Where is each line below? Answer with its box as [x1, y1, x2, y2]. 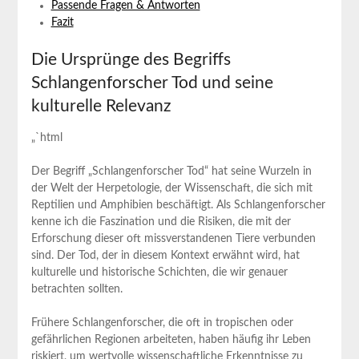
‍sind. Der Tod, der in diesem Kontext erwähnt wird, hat [30, 249, 300, 261]
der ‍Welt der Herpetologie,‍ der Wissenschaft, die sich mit [30, 182, 313, 194]
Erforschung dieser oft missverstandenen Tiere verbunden [30, 232, 316, 244]
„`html [30, 131, 63, 143]
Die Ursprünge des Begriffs [30, 50, 231, 68]
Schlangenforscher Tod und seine [30, 74, 273, 91]
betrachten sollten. [30, 283, 123, 295]
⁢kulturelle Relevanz [30, 97, 171, 115]
